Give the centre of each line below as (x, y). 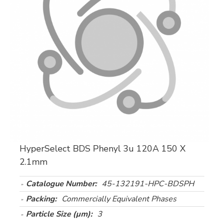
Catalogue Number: (61, 184)
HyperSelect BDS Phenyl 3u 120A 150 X (103, 149)
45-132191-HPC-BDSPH (148, 184)
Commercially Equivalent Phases (119, 199)
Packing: (41, 199)
